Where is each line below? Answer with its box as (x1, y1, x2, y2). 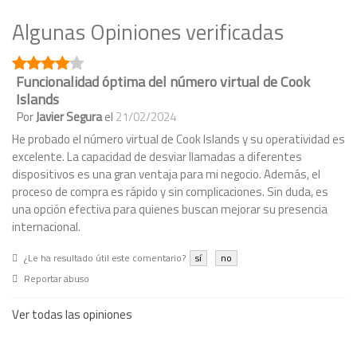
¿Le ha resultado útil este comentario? (24, 250, 186, 266)
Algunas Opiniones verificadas (12, 15, 284, 49)
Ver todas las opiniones (12, 305, 132, 324)
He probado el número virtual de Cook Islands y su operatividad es (12, 130, 345, 149)
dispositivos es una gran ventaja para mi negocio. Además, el (12, 165, 320, 184)
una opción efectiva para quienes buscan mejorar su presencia (12, 200, 328, 219)
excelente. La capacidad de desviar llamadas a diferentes (12, 147, 302, 167)
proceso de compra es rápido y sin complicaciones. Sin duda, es (12, 182, 328, 202)
